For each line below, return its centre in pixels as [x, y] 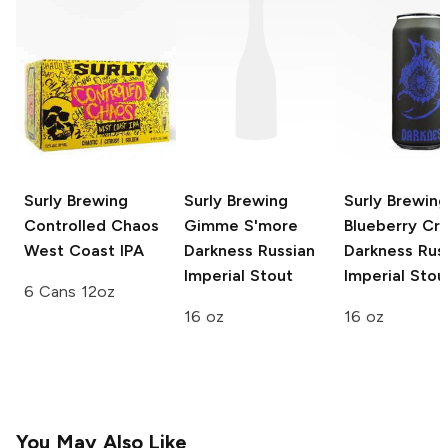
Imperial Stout [238, 276]
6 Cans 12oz [69, 292]
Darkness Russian [249, 251]
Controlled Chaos [91, 226]
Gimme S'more [241, 226]
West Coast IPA [84, 251]
